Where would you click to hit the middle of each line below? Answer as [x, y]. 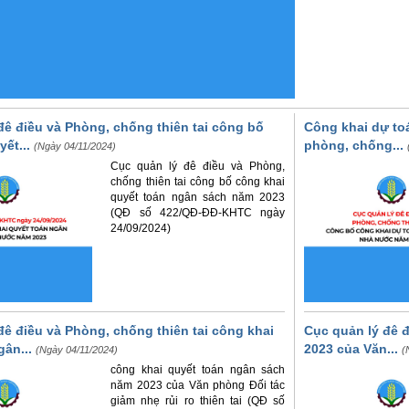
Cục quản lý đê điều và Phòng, [198, 167]
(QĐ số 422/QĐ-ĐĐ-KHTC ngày [198, 213]
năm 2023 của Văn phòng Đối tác [198, 386]
